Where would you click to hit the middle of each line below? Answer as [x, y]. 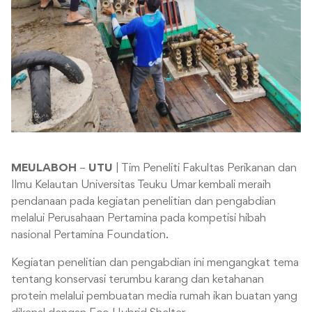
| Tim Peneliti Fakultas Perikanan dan [205, 169]
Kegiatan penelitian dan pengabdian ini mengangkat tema [155, 263]
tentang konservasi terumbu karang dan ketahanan [138, 280]
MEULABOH [44, 169]
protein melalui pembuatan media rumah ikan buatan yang [154, 297]
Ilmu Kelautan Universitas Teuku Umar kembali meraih [141, 185]
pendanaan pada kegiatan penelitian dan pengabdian [143, 202]
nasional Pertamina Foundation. [90, 235]
